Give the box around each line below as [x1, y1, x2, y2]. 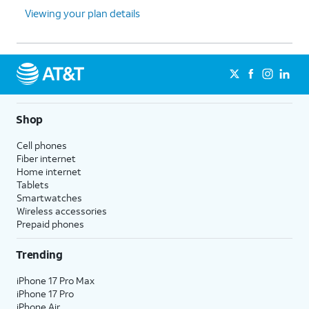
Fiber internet [17, 151, 76, 165]
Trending [16, 246, 63, 261]
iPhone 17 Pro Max [17, 273, 94, 287]
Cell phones [17, 138, 67, 152]
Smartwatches [17, 190, 82, 204]
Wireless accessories [17, 203, 107, 217]
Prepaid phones [17, 217, 84, 230]
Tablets [17, 177, 49, 191]
